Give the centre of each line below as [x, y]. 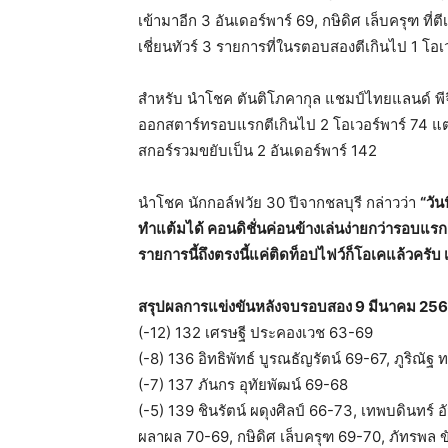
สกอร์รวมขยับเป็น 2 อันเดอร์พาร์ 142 [257, 150]
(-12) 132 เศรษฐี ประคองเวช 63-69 [255, 332]
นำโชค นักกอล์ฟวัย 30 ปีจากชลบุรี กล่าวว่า [279, 202]
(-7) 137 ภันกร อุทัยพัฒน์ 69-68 [243, 384]
